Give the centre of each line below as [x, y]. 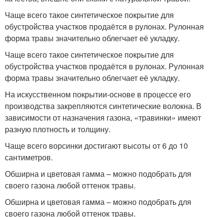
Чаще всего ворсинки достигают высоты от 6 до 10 [96, 145]
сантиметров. [29, 157]
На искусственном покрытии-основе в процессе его [98, 94]
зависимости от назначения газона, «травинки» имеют [103, 117]
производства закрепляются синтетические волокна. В [103, 106]
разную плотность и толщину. [58, 129]
